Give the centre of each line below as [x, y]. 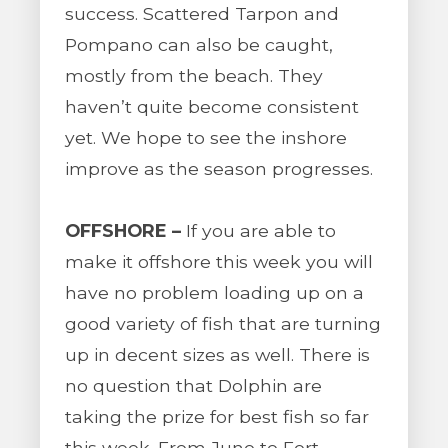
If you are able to [258, 230]
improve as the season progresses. [219, 168]
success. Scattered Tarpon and [202, 13]
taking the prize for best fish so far [217, 416]
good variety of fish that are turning [223, 323]
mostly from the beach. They [194, 75]
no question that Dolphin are [193, 385]
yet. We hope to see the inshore [206, 137]
